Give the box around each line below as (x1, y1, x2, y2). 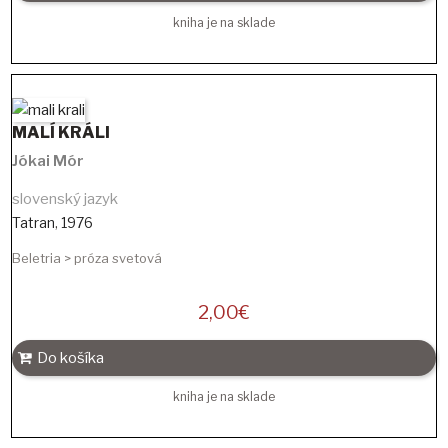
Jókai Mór (12, 151, 84, 170)
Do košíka (37, 348, 104, 367)
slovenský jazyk (12, 189, 118, 208)
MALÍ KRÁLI (12, 122, 110, 142)
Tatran (12, 213, 55, 231)
